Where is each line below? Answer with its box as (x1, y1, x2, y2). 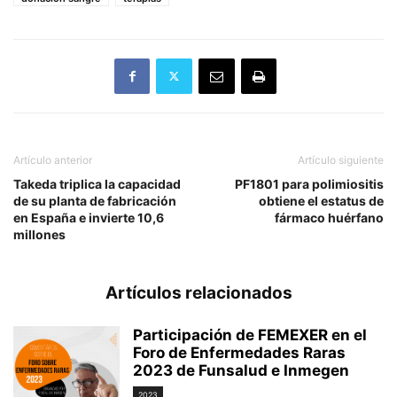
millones (13, 226, 66, 242)
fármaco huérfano (275, 209, 384, 225)
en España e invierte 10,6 (13, 209, 164, 225)
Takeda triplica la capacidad (13, 175, 181, 191)
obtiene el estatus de (259, 192, 384, 208)
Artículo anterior (13, 152, 92, 167)
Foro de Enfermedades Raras (133, 343, 346, 362)
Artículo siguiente (298, 152, 384, 167)
